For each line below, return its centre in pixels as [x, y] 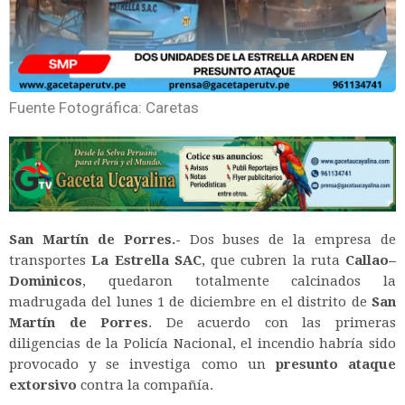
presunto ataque [336, 364]
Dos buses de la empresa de [288, 239]
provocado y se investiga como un [142, 364]
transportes [51, 260]
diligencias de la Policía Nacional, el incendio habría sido [202, 343]
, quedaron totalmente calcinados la [239, 281]
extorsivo [43, 385]
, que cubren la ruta [273, 260]
